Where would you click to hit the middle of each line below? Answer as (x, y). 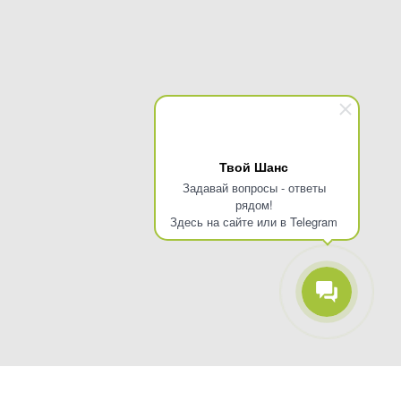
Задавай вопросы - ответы (254, 188)
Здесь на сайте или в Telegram (254, 222)
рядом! (254, 205)
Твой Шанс (254, 166)
